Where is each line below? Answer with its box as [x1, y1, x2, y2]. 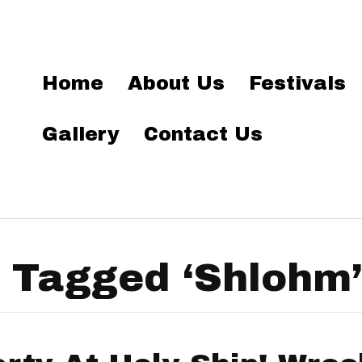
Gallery [42, 124, 120, 145]
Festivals [249, 73, 347, 94]
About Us [128, 73, 225, 94]
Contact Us [144, 124, 263, 145]
